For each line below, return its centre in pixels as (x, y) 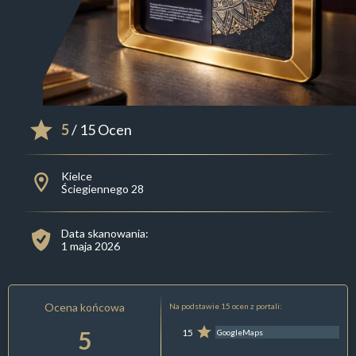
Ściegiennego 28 (102, 189)
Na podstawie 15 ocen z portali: (225, 306)
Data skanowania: (104, 234)
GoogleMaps (240, 333)
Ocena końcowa (85, 308)
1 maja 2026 (90, 246)
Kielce (76, 176)
